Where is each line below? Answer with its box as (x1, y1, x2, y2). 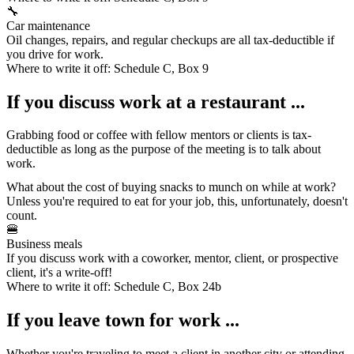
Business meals (6, 237, 82, 251)
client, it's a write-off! (6, 265, 112, 280)
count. (6, 209, 37, 223)
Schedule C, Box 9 (114, 61, 209, 75)
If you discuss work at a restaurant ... (6, 91, 305, 112)
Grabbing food (6, 128, 80, 142)
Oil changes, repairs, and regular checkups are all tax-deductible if (6, 32, 334, 47)
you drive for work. (6, 47, 104, 61)
